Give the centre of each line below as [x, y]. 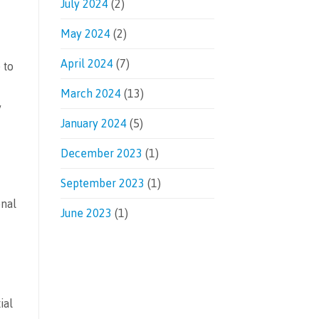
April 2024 [87, 63]
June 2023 [86, 213]
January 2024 [93, 123]
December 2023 [101, 153]
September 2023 [102, 183]
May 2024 [85, 33]
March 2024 [90, 93]
